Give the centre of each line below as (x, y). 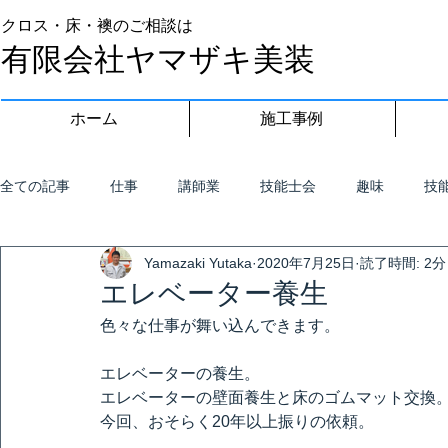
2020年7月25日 (306, 262)
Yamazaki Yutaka (198, 262)
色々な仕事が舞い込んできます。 (220, 325)
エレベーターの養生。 (180, 373)
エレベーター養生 (214, 296)
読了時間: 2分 (403, 262)
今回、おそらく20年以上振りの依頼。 (237, 421)
